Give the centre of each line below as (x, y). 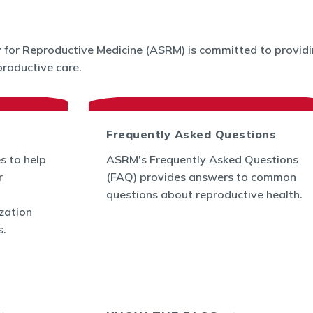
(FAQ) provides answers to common (201, 177)
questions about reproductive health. (206, 194)
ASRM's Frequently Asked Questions (202, 159)
